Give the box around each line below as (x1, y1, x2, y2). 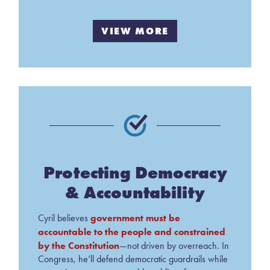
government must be (90, 211, 180, 224)
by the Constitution (37, 239, 119, 251)
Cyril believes (37, 212, 90, 224)
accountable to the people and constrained (37, 225, 225, 237)
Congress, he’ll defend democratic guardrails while (37, 253, 228, 265)
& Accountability (65, 181, 205, 202)
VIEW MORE (101, 25, 169, 37)
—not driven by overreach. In (119, 239, 229, 251)
